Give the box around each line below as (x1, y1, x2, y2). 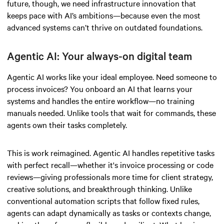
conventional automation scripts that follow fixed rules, (7, 194, 199, 206)
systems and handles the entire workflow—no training (7, 94, 194, 106)
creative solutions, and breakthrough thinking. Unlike (7, 182, 192, 194)
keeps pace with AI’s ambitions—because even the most (7, 9, 200, 20)
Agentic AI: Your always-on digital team (7, 48, 194, 62)
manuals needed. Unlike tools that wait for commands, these (7, 106, 216, 118)
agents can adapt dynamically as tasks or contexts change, (7, 206, 211, 218)
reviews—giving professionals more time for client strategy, (7, 170, 213, 182)
